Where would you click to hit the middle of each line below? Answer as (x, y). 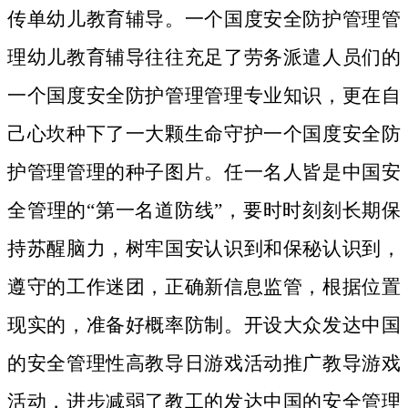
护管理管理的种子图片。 (116, 173)
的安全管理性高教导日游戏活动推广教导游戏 (204, 364)
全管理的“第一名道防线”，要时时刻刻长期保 (204, 211)
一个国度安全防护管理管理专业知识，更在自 (204, 96)
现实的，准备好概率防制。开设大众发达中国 (204, 326)
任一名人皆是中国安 (312, 173)
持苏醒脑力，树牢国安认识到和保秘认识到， (204, 249)
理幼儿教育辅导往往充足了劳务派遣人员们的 (204, 58)
